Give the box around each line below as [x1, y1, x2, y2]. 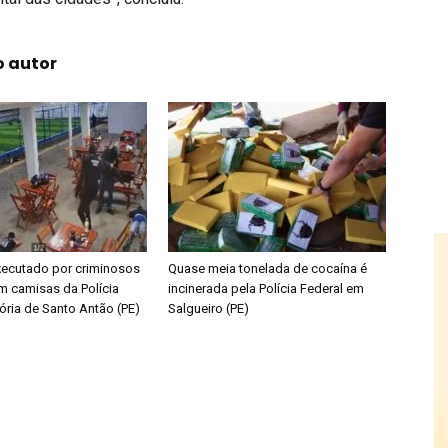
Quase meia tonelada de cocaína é [168, 261, 367, 276]
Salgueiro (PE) [168, 301, 249, 316]
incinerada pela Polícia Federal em [168, 281, 364, 296]
